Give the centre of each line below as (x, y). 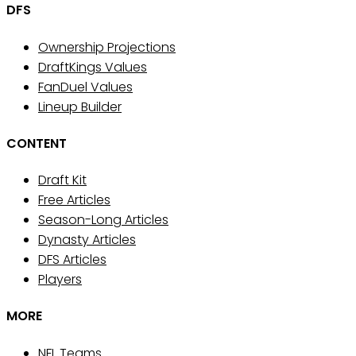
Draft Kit (62, 180)
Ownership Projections (107, 47)
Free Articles (74, 200)
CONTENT (37, 143)
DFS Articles (72, 260)
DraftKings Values (93, 67)
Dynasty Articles (87, 240)
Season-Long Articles (103, 220)
